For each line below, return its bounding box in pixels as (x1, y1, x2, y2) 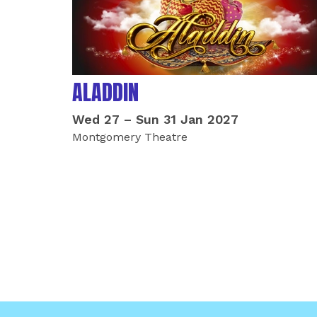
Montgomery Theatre (72, 130, 188, 144)
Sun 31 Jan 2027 (136, 112, 238, 127)
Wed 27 (72, 112, 120, 127)
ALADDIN (72, 76, 139, 108)
